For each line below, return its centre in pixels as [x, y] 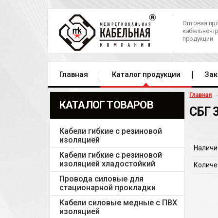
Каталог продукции [146, 74]
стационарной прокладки [107, 188]
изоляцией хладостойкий [107, 164]
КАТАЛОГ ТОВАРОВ [106, 105]
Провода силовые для [101, 179]
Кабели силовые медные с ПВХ [118, 203]
